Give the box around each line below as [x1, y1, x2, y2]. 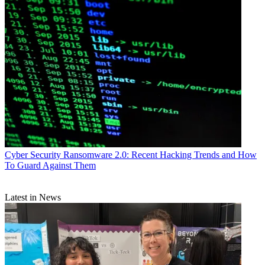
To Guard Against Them [5, 160, 96, 171]
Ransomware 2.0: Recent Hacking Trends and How [63, 150, 257, 160]
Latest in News [5, 192, 61, 203]
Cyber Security [5, 150, 61, 160]
